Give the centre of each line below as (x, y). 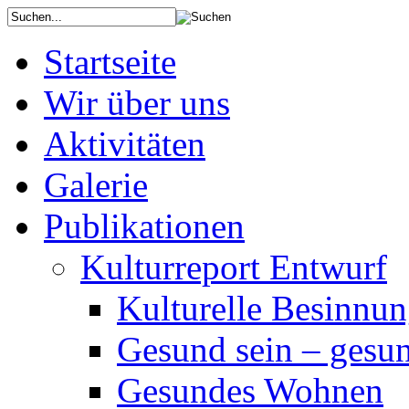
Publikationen (144, 226)
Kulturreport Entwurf (234, 267)
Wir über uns (137, 103)
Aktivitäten (125, 144)
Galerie (96, 185)
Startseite (110, 62)
